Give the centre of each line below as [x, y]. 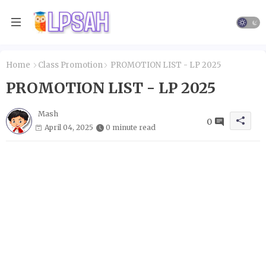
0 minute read [131, 127]
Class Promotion [70, 65]
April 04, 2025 [69, 127]
